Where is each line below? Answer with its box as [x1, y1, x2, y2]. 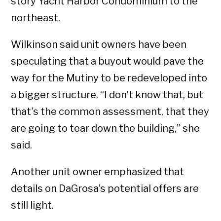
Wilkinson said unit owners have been [11, 38, 187, 51]
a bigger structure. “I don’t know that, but [11, 89, 204, 101]
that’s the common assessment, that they [11, 106, 210, 118]
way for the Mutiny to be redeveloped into [11, 72, 208, 84]
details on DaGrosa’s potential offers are [11, 183, 199, 195]
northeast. [11, 12, 61, 24]
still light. [11, 199, 54, 212]
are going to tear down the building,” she [11, 122, 200, 135]
